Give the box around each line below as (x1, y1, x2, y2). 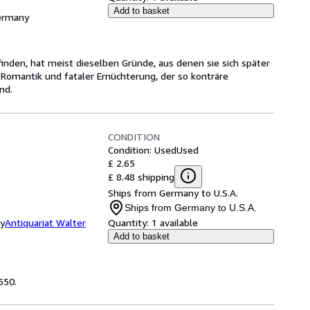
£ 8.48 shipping (108, 170, 174, 183)
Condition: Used (108, 144, 176, 156)
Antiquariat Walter (5, 217, 86, 228)
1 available (152, 217, 198, 228)
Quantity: (108, 217, 149, 228)
